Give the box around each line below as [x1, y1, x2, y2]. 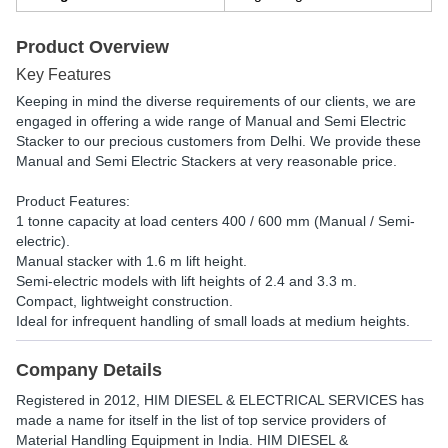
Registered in [16, 392, 104, 408]
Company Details [16, 360, 162, 380]
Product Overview [16, 37, 169, 57]
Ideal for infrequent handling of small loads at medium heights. [16, 313, 410, 329]
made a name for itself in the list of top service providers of [16, 412, 386, 428]
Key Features [16, 66, 111, 83]
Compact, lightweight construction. [16, 293, 233, 309]
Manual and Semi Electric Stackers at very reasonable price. [16, 153, 397, 169]
